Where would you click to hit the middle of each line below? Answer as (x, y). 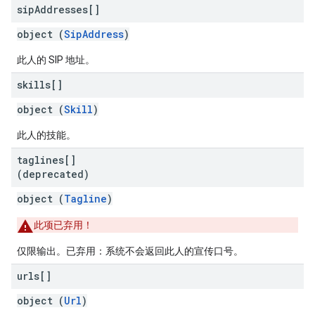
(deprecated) (53, 174)
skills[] (40, 85)
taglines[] (46, 160)
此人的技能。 (46, 135)
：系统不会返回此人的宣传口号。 (169, 251)
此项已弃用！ (63, 225)
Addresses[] (67, 9)
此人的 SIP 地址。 (56, 60)
